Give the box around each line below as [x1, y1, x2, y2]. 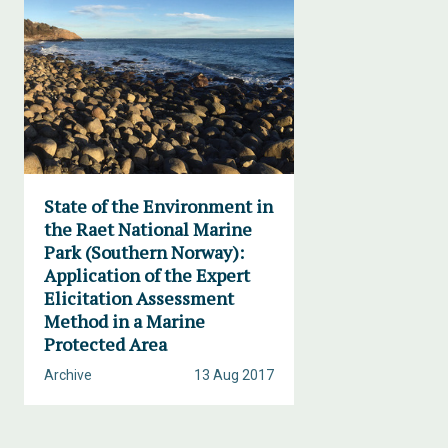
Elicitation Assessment [44, 286, 234, 310]
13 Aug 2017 [194, 367, 274, 383]
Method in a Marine [44, 309, 205, 333]
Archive [44, 367, 92, 383]
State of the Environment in [44, 194, 273, 218]
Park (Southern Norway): [44, 240, 244, 264]
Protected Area [44, 332, 167, 356]
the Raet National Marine [44, 217, 252, 241]
